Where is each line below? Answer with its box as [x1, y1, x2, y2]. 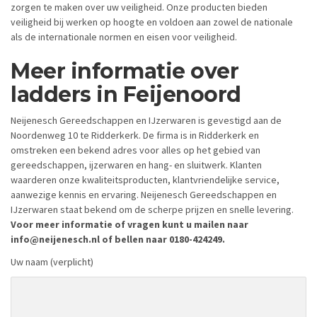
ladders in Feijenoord [11, 81, 241, 108]
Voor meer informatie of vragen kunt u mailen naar [11, 218, 248, 231]
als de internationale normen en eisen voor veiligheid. [11, 30, 241, 43]
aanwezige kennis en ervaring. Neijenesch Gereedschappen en [11, 188, 277, 202]
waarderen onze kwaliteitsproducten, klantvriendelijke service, [11, 173, 279, 187]
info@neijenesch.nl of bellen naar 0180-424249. [11, 233, 225, 246]
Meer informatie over [11, 57, 238, 84]
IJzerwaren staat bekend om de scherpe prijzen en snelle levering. [11, 203, 294, 217]
